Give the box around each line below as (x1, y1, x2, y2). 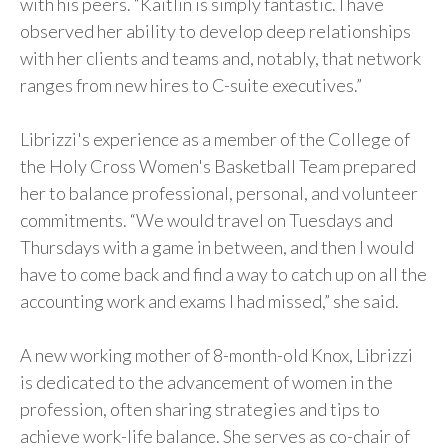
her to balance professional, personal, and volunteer (20, 182, 418, 205)
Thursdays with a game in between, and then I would (20, 236, 414, 259)
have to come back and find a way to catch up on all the (20, 263, 427, 286)
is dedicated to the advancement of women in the (20, 371, 393, 394)
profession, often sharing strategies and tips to (20, 398, 380, 421)
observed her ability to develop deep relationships (20, 20, 411, 43)
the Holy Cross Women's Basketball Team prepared (20, 155, 416, 178)
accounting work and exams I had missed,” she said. (20, 290, 399, 313)
